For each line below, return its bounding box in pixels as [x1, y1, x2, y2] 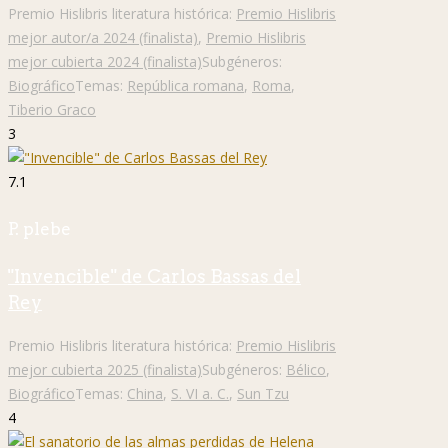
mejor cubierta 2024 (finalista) [8, 51, 202, 71]
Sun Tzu [237, 384, 289, 404]
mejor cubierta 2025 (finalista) [8, 360, 202, 380]
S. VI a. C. [171, 384, 229, 404]
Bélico [286, 360, 326, 380]
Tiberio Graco [8, 99, 96, 119]
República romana [127, 75, 244, 95]
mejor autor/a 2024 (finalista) [8, 27, 198, 47]
